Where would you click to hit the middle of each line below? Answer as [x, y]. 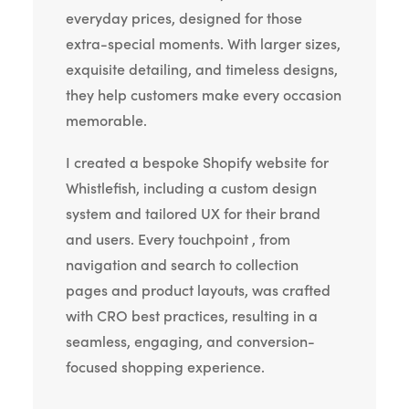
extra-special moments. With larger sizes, [203, 44]
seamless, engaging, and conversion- [190, 342]
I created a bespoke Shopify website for [197, 163]
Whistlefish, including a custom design [191, 189]
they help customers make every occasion [204, 95]
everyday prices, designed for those [184, 19]
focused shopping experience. [165, 367]
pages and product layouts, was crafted [198, 291]
